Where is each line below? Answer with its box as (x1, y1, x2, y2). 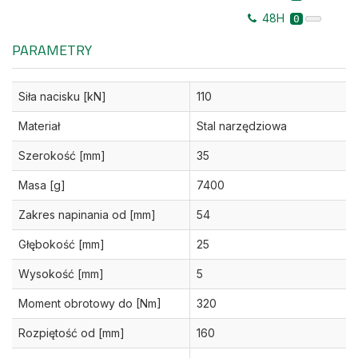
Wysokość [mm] (18, 267, 104, 281)
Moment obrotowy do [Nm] (18, 296, 161, 311)
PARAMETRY (12, 39, 92, 62)
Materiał (18, 119, 60, 133)
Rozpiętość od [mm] (18, 326, 125, 340)
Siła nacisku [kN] (18, 89, 106, 104)
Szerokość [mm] (18, 149, 105, 163)
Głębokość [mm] (18, 237, 105, 252)
